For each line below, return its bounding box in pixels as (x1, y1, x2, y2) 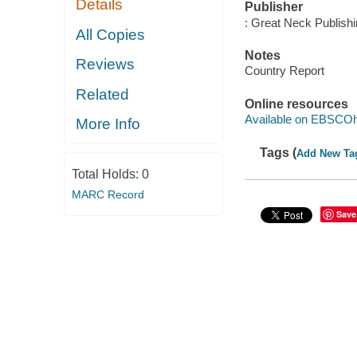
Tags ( (260, 145, 297, 159)
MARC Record (71, 187, 144, 201)
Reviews (76, 56, 135, 73)
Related (76, 85, 130, 103)
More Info (76, 116, 141, 133)
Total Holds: (71, 167, 142, 181)
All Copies (76, 25, 146, 43)
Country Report (244, 64, 324, 78)
